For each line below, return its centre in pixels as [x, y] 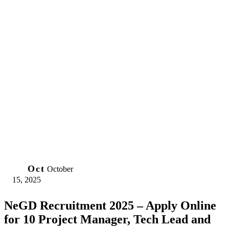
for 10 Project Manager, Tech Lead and [107, 219]
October [60, 169]
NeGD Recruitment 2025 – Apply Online [110, 205]
